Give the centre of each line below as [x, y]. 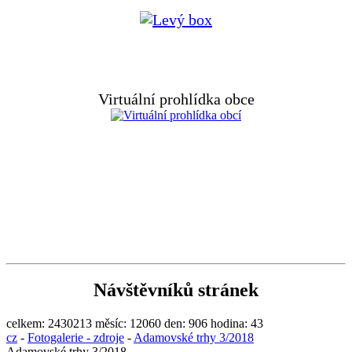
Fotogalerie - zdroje [76, 338]
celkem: [26, 324]
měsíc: [111, 324]
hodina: [229, 324]
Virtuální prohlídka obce [176, 99]
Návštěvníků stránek [176, 290]
